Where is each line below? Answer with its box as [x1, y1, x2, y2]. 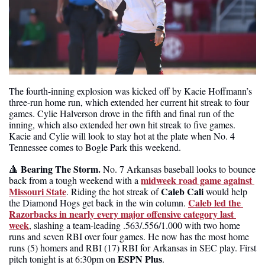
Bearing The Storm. [21, 161, 103, 176]
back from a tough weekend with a [9, 173, 141, 186]
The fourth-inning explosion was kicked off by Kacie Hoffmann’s [9, 84, 252, 97]
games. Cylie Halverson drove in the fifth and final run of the [9, 106, 234, 119]
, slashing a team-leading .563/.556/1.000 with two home [29, 218, 240, 231]
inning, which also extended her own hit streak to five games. [9, 118, 235, 131]
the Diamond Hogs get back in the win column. [9, 196, 188, 209]
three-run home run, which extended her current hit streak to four [9, 95, 249, 108]
